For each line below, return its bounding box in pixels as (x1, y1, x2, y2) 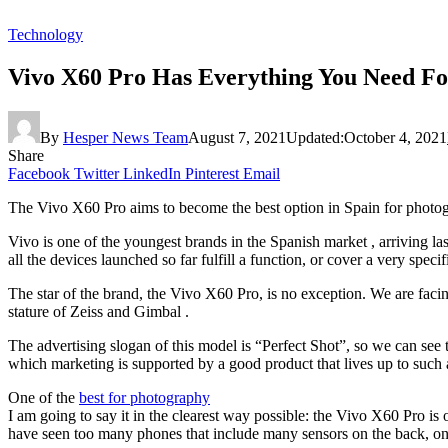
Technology (8, 26, 83, 43)
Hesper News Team (63, 128, 188, 146)
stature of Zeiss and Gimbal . (8, 302, 189, 320)
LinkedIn (123, 164, 181, 182)
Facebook (8, 164, 70, 182)
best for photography (79, 388, 210, 406)
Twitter (74, 164, 119, 182)
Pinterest (185, 164, 239, 182)
